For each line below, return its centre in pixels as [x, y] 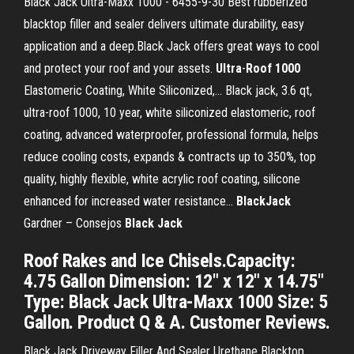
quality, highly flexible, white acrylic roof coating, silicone [162, 179]
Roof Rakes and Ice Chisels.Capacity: [160, 261]
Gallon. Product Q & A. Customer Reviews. [177, 322]
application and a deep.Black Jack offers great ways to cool [171, 46]
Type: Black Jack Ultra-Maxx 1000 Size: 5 [176, 302]
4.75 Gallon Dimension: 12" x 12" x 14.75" [174, 281]
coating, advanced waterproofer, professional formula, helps [171, 135]
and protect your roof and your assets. [120, 68]
